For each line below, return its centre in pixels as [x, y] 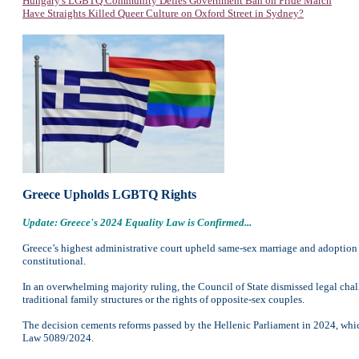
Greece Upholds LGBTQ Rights [109, 194]
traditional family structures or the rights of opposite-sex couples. [163, 299]
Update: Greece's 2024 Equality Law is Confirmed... [137, 222]
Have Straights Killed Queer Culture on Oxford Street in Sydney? [163, 13]
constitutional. [54, 261]
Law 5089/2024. [58, 338]
